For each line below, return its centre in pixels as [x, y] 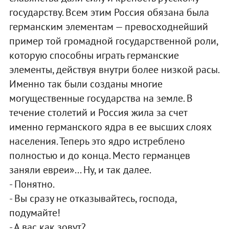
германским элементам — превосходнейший [108, 26]
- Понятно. [32, 184]
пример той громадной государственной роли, [113, 41]
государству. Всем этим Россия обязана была [109, 12]
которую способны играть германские [94, 55]
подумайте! [35, 212]
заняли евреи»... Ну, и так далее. [80, 169]
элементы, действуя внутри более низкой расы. [114, 69]
